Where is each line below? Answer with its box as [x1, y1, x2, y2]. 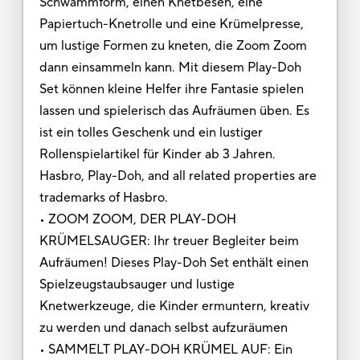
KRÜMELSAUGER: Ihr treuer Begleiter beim [39, 232, 299, 249]
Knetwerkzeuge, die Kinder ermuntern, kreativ [39, 297, 309, 314]
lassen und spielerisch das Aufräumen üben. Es [39, 102, 309, 119]
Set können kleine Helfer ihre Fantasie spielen [39, 80, 304, 97]
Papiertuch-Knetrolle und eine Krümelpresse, [39, 15, 304, 32]
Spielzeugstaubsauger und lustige [39, 276, 235, 292]
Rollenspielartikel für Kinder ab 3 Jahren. [39, 145, 276, 162]
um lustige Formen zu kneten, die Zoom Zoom [39, 37, 307, 54]
